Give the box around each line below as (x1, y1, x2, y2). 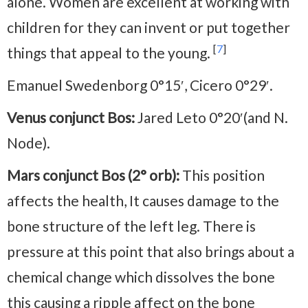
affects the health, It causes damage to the (7, 191, 279, 209)
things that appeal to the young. (7, 43, 213, 61)
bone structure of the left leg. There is (7, 217, 256, 234)
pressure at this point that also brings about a (7, 242, 294, 260)
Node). (7, 133, 50, 151)
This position (179, 166, 265, 184)
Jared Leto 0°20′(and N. (135, 108, 288, 126)
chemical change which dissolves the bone (7, 267, 275, 285)
